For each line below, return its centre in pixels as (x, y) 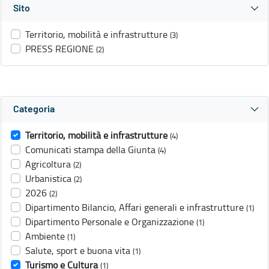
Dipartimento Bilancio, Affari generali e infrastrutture (134, 207)
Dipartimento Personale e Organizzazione (110, 222)
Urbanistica (48, 179)
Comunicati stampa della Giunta (90, 150)
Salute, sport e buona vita (78, 251)
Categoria (34, 110)
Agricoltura (48, 164)
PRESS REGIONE (59, 49)
